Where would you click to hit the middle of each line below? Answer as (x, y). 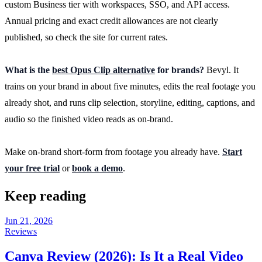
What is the (28, 70)
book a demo (97, 168)
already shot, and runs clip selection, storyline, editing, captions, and (130, 102)
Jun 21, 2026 (29, 220)
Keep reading (45, 196)
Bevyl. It (223, 70)
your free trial (32, 168)
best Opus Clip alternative (104, 70)
